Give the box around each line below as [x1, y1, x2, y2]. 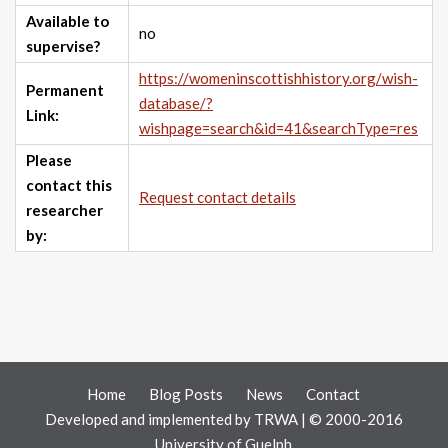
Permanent [26, 81, 104, 100]
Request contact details [139, 188, 296, 207]
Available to [26, 12, 109, 31]
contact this [26, 176, 112, 195]
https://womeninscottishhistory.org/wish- [139, 69, 418, 88]
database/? [139, 94, 213, 113]
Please [26, 151, 72, 170]
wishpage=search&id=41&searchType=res [139, 119, 418, 138]
